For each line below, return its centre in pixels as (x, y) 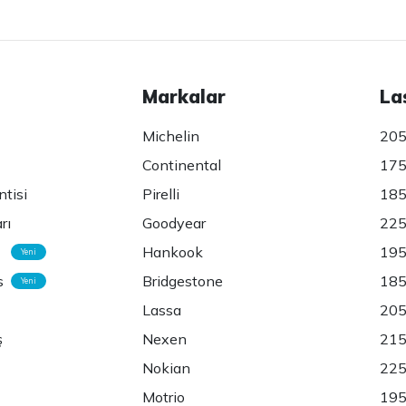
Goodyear (174, 223)
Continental (182, 165)
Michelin (171, 136)
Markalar (184, 97)
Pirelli (161, 194)
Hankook (173, 252)
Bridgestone (183, 281)
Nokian (167, 368)
